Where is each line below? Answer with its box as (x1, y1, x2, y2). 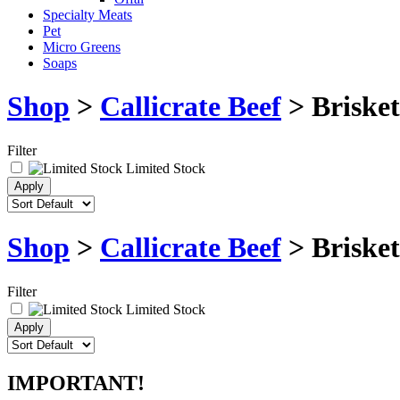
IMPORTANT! (7, 371, 145, 395)
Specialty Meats (43, 7, 132, 22)
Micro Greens (43, 39, 121, 54)
